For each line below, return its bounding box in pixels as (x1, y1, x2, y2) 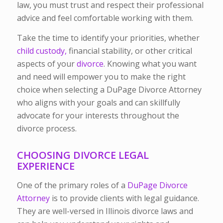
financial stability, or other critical (66, 45, 192, 57)
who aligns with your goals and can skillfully (16, 97, 180, 109)
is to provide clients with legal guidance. (49, 192, 199, 204)
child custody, (16, 45, 67, 57)
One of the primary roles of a (16, 179, 127, 191)
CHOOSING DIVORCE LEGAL (16, 148, 149, 162)
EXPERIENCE (16, 159, 75, 173)
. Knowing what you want (103, 58, 197, 70)
